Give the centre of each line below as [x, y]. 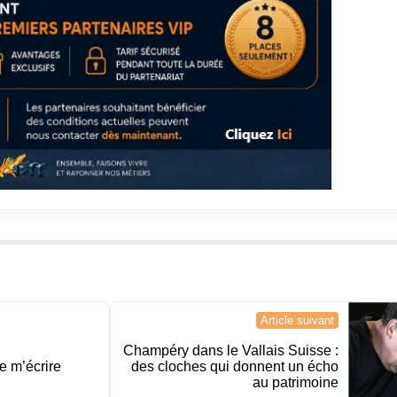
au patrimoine [296, 383]
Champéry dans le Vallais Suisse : [231, 351]
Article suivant [298, 321]
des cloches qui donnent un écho [235, 367]
